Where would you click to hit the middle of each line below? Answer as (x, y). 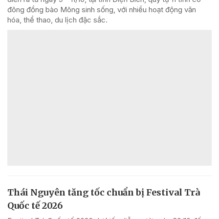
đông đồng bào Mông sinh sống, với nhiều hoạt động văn (102, 9)
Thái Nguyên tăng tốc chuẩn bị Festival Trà (104, 193)
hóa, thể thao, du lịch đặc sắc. (57, 20)
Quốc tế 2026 (35, 206)
